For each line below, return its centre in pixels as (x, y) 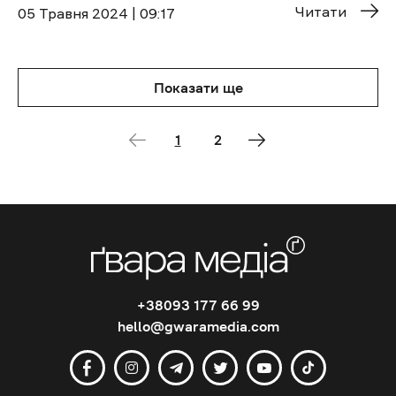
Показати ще (198, 87)
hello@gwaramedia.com (198, 327)
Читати (321, 11)
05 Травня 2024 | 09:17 (96, 13)
